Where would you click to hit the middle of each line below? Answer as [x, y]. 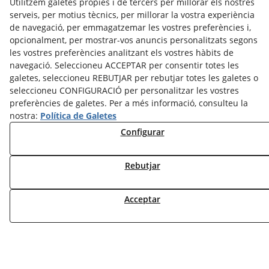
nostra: [25, 116]
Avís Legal [186, 194]
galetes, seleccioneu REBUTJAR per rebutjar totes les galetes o [134, 78]
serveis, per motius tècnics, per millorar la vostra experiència [132, 15]
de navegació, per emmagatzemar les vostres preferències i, [130, 27]
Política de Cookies [182, 216]
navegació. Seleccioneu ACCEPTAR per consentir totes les [124, 65]
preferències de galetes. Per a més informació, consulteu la [129, 103]
